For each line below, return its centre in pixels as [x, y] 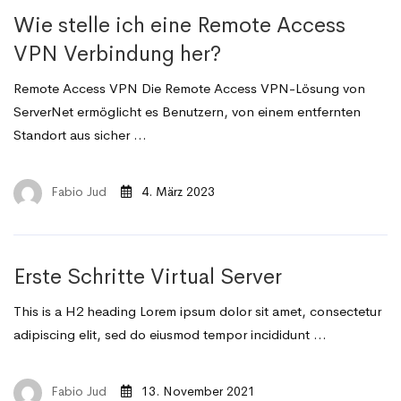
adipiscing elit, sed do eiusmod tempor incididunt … [170, 334]
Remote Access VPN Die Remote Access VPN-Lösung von [189, 88]
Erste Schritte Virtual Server [148, 277]
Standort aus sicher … [80, 135]
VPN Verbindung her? [117, 54]
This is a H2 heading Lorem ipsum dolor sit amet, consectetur [197, 311]
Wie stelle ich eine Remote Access [179, 25]
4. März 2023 [176, 192]
